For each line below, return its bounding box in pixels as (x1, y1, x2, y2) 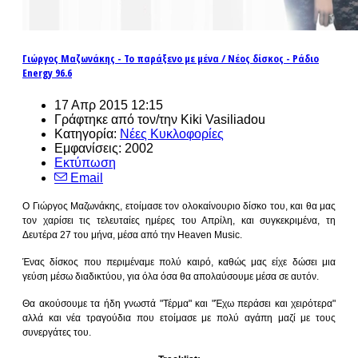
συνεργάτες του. (22, 326, 91, 338)
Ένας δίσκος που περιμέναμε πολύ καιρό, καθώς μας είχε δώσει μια (22, 256, 336, 268)
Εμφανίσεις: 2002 (54, 141, 153, 155)
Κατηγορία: (54, 126, 120, 141)
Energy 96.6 (22, 66, 72, 81)
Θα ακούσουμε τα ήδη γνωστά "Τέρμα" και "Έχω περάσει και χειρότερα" (22, 297, 336, 309)
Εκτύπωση (54, 155, 116, 169)
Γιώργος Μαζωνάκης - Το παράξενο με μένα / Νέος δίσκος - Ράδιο (22, 51, 319, 66)
